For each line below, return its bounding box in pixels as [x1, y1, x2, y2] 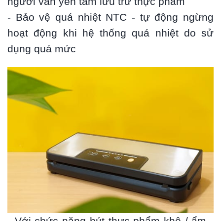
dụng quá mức [7, 43, 76, 55]
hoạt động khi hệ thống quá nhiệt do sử [7, 27, 214, 39]
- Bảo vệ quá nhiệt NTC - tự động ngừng [7, 11, 214, 24]
